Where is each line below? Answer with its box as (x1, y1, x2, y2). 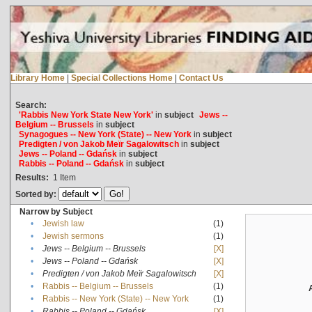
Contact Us (178, 72, 224, 83)
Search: (15, 100, 47, 110)
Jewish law (42, 218, 84, 228)
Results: (15, 172, 49, 182)
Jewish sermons (42, 231, 104, 241)
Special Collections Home (70, 72, 173, 83)
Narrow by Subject (19, 206, 93, 217)
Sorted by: (15, 189, 58, 199)
